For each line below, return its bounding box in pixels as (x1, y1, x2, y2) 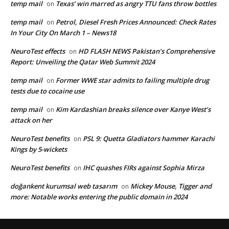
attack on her (10, 116, 52, 125)
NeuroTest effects (10, 47, 65, 56)
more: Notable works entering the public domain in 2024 (10, 192, 188, 202)
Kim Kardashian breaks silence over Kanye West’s (56, 105, 211, 114)
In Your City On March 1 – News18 (10, 28, 116, 38)
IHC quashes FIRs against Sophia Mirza (83, 163, 204, 173)
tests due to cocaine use (10, 86, 84, 96)
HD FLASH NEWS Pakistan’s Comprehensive (78, 47, 215, 56)
